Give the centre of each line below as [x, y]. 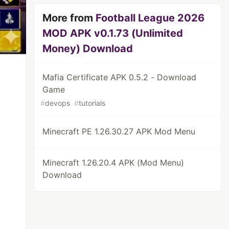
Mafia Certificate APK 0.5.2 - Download [120, 77]
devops [58, 103]
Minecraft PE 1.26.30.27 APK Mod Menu [119, 131]
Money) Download [88, 49]
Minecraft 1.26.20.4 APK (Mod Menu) [113, 163]
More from [69, 18]
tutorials [92, 103]
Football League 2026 [150, 18]
